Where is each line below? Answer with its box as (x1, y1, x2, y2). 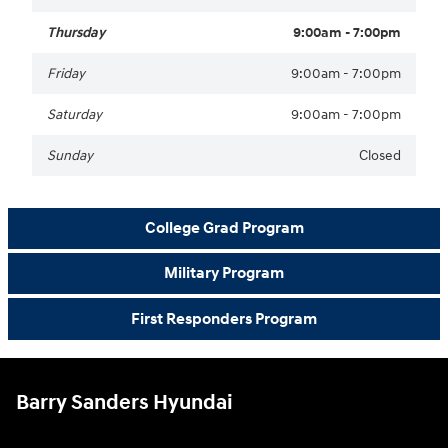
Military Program (164, 264, 284, 284)
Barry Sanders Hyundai (16, 389, 233, 416)
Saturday (47, 105, 102, 123)
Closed (359, 146, 401, 164)
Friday (47, 64, 85, 82)
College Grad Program (144, 219, 304, 238)
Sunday (47, 146, 93, 164)
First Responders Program (131, 309, 317, 329)
